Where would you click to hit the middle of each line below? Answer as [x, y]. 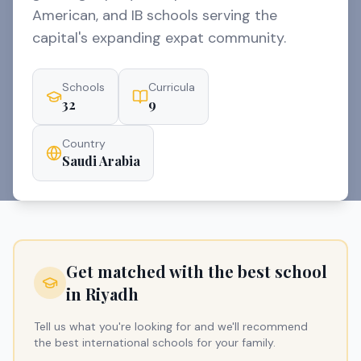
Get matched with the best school [197, 271]
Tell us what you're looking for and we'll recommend [171, 326]
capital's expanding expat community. [159, 38]
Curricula [172, 87]
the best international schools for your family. [155, 342]
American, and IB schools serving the [155, 15]
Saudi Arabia [101, 161]
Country [84, 143]
